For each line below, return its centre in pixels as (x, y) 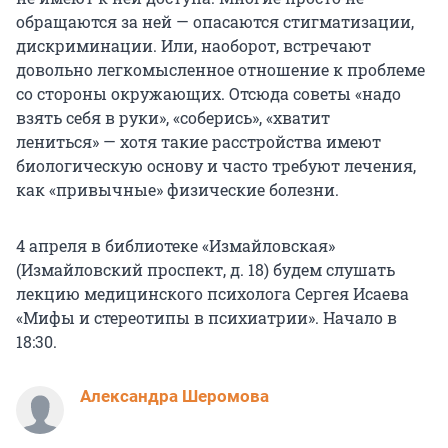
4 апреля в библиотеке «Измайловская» (175, 246)
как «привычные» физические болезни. (177, 190)
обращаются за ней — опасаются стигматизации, (215, 22)
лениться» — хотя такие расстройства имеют (198, 142)
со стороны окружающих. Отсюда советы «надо (208, 94)
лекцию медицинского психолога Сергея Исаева (212, 294)
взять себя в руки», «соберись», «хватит (173, 118)
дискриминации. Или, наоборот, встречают (193, 46)
